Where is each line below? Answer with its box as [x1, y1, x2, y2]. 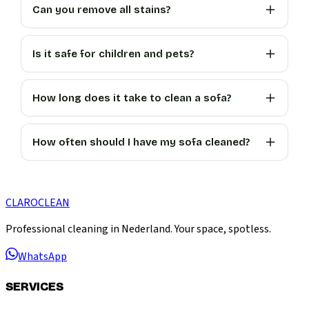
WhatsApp [18, 248, 67, 264]
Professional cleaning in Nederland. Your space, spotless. [6, 221, 271, 237]
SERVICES [6, 279, 63, 294]
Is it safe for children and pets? [32, 47, 195, 60]
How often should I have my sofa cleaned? [32, 135, 250, 148]
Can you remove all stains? [32, 3, 171, 16]
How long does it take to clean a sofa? [32, 91, 232, 104]
